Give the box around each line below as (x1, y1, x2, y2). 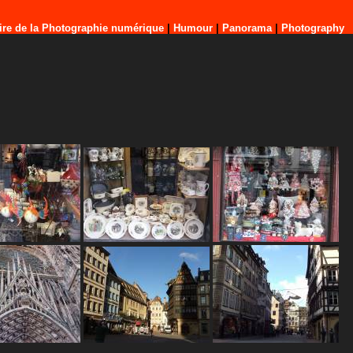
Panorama (222, 22, 272, 34)
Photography (281, 22, 344, 34)
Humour (173, 22, 213, 34)
